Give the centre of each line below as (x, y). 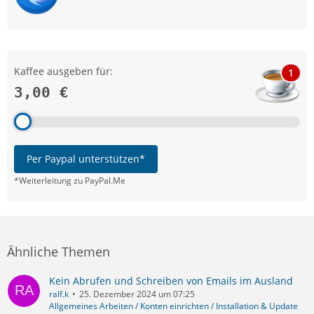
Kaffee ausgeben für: (63, 71)
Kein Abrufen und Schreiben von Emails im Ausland (171, 280)
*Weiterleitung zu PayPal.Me (70, 181)
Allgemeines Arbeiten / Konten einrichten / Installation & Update (173, 306)
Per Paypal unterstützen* (86, 159)
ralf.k (59, 294)
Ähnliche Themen (59, 251)
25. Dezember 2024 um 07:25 (137, 294)
